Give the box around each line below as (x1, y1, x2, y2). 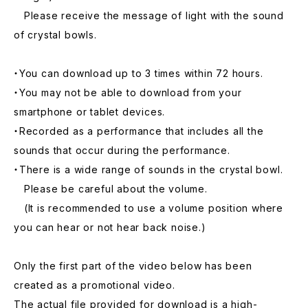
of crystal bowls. (14, 29, 97, 41)
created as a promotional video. (14, 279, 175, 291)
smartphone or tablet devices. (14, 106, 166, 118)
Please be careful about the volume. (14, 183, 208, 195)
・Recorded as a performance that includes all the (14, 125, 264, 137)
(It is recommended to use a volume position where (14, 202, 283, 214)
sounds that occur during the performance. (14, 144, 230, 156)
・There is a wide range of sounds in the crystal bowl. (14, 164, 283, 175)
